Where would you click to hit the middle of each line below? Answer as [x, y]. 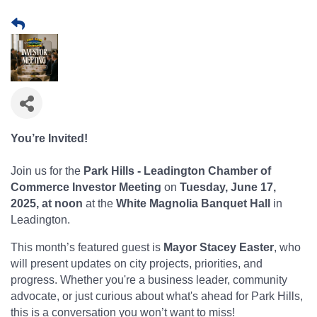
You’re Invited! [49, 138]
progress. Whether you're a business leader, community [149, 279]
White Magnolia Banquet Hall [193, 203]
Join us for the [47, 171]
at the [99, 203]
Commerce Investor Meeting [86, 187]
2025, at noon [47, 203]
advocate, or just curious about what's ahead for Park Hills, [157, 296]
